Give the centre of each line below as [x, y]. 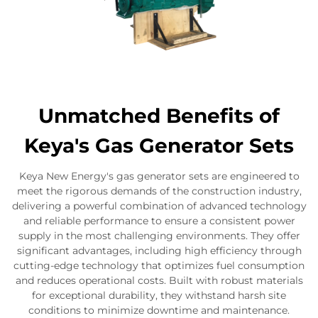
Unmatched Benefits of [159, 116]
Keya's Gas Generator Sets [159, 146]
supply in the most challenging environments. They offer [159, 236]
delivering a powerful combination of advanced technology [159, 206]
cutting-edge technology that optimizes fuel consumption [159, 266]
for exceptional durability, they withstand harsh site [159, 296]
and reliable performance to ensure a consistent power [159, 221]
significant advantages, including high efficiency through [159, 251]
